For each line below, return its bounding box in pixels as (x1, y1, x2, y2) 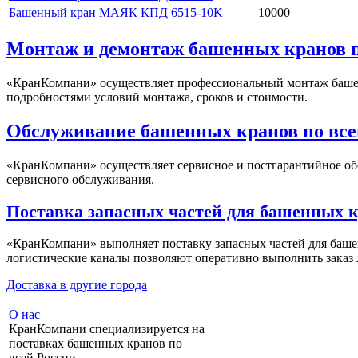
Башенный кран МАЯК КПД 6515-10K (9, 6, 223, 20)
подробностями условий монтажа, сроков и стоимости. (6, 90, 308, 105)
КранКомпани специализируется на (9, 322, 205, 336)
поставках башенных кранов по (9, 336, 182, 351)
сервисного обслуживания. (6, 173, 154, 187)
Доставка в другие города (6, 278, 147, 292)
